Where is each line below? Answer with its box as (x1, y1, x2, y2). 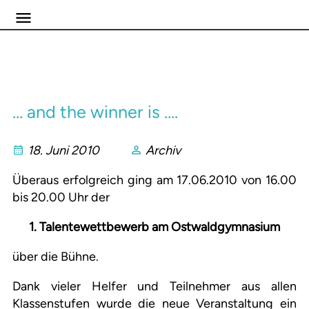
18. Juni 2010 (28, 143, 99, 159)
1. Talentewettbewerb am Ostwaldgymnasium (29, 219, 280, 235)
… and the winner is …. (12, 101, 178, 123)
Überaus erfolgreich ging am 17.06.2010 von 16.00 (12, 172, 297, 188)
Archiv (146, 143, 181, 159)
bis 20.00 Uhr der (12, 190, 110, 206)
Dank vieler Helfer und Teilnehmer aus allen (12, 279, 297, 295)
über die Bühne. (12, 249, 99, 265)
